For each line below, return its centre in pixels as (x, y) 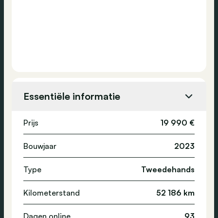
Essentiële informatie (72, 96)
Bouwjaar (40, 146)
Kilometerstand (52, 192)
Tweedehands (168, 169)
